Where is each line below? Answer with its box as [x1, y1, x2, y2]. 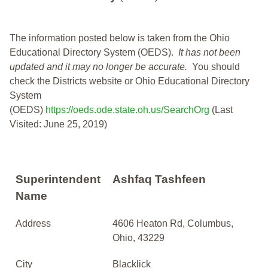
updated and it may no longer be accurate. [10, 62, 192, 72]
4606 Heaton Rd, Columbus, [112, 218, 233, 229]
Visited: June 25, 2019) [10, 119, 107, 130]
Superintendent [16, 173, 100, 186]
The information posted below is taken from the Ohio [10, 33, 230, 44]
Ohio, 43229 [112, 233, 165, 243]
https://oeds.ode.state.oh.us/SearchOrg [45, 105, 209, 115]
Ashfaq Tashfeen [112, 173, 206, 186]
